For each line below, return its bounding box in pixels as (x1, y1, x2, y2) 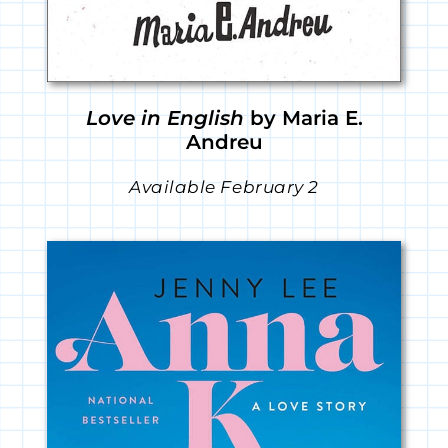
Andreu (185, 130, 263, 155)
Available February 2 (129, 177, 319, 198)
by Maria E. (243, 106, 363, 131)
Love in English (85, 106, 244, 131)
